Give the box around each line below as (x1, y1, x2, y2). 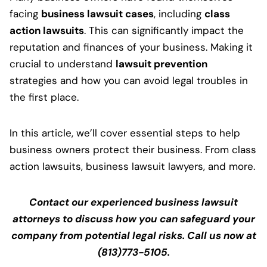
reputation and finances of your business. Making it (10, 41, 253, 54)
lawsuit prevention (116, 57, 207, 71)
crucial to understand (10, 57, 116, 71)
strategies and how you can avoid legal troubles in (10, 74, 248, 88)
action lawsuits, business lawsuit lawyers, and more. (10, 160, 255, 173)
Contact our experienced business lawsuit (29, 195, 238, 209)
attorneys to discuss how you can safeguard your (12, 212, 255, 226)
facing (10, 7, 41, 21)
